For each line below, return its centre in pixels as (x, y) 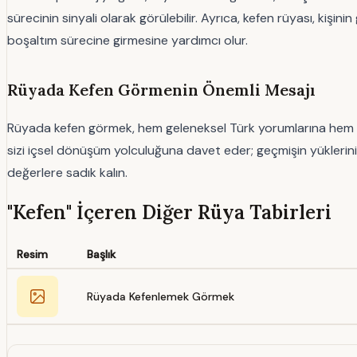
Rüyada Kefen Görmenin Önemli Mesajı (161, 89)
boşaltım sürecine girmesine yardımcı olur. (127, 40)
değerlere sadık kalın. (67, 172)
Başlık (101, 254)
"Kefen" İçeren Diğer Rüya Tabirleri (169, 212)
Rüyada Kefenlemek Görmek (161, 296)
